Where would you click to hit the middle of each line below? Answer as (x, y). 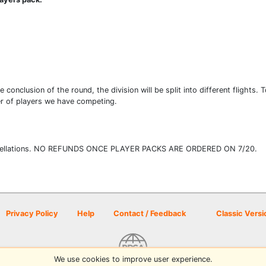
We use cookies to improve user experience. (133, 259)
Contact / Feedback (150, 213)
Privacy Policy (32, 213)
